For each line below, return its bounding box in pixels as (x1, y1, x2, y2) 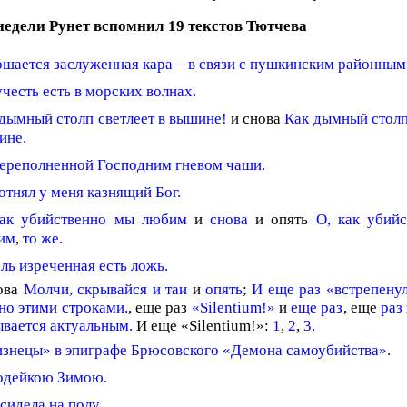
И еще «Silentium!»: (133, 317, 273, 334)
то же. (23, 230, 63, 247)
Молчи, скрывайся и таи (23, 281, 188, 298)
